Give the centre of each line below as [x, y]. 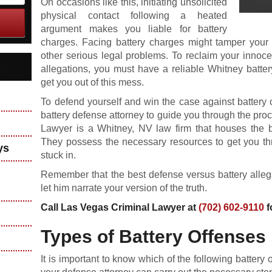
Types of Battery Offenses [154, 236]
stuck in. [59, 155]
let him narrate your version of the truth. [124, 188]
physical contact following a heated [134, 15]
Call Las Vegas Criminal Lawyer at [120, 207]
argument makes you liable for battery [134, 29]
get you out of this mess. [93, 82]
